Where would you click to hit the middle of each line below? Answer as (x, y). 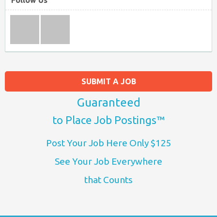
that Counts (108, 180)
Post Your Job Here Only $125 (108, 143)
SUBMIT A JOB (108, 82)
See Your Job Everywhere (108, 162)
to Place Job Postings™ (108, 120)
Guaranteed (108, 103)
